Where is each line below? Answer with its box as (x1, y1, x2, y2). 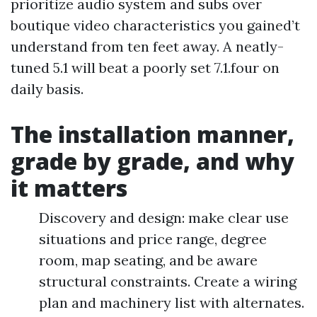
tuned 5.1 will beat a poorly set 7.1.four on (11, 59, 279, 76)
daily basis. (11, 80, 83, 98)
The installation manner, (11, 119, 294, 149)
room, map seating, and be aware (39, 251, 258, 269)
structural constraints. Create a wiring (39, 272, 296, 290)
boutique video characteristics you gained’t (11, 16, 300, 34)
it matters (11, 173, 127, 203)
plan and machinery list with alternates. (39, 294, 304, 311)
